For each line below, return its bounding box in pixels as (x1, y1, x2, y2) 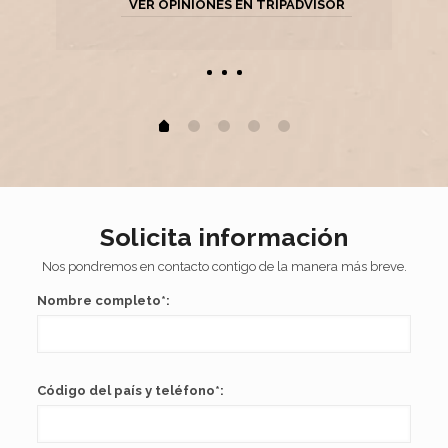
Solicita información (100, 221, 348, 252)
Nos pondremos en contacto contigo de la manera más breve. (41, 258, 407, 274)
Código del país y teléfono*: (36, 382, 224, 398)
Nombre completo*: (36, 292, 170, 308)
